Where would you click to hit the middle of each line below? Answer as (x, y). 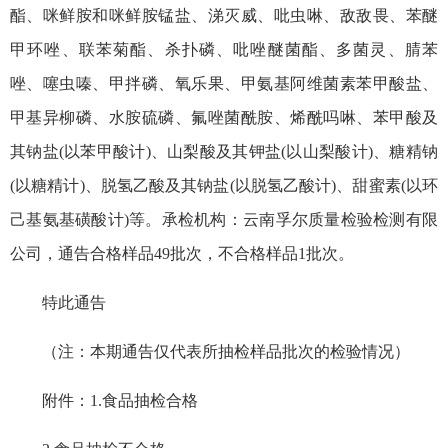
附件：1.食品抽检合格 (120, 400)
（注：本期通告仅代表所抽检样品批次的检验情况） (226, 351)
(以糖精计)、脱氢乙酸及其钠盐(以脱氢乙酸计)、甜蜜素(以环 (224, 185)
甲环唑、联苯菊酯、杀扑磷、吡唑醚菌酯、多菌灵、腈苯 (224, 49)
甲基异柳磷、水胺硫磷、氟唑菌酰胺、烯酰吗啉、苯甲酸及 (224, 117)
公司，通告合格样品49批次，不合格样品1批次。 (182, 253)
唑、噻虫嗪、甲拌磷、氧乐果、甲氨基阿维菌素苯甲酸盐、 (224, 83)
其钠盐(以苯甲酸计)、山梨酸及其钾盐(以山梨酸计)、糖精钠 (224, 151)
